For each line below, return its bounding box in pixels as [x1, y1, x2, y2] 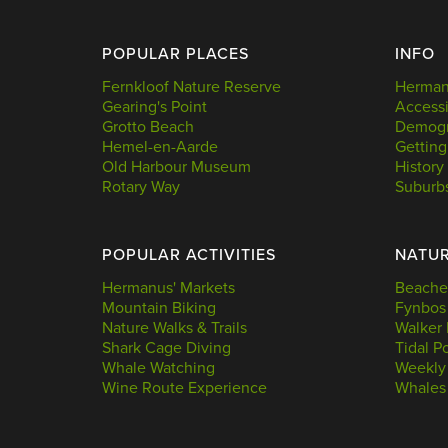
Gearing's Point [102, 96, 207, 117]
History [394, 156, 444, 177]
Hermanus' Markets [102, 277, 235, 298]
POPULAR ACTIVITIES [102, 244, 276, 265]
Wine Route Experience [102, 377, 267, 398]
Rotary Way [102, 176, 180, 197]
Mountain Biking [102, 297, 216, 318]
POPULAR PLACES [102, 43, 249, 64]
